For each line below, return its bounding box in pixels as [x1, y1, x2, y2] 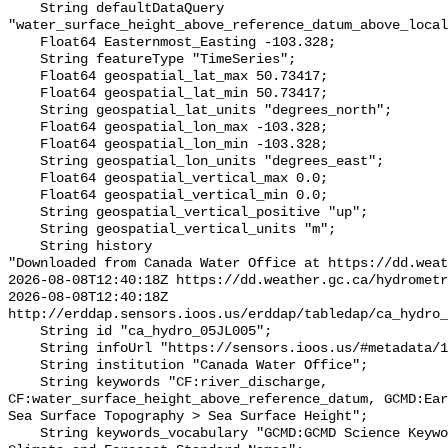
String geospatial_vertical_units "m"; [8, 222, 40, 238]
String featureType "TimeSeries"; [8, 52, 40, 68]
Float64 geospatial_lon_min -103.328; [8, 137, 40, 153]
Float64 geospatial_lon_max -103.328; [8, 120, 40, 136]
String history [8, 239, 40, 255]
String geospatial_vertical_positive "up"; [8, 205, 40, 221]
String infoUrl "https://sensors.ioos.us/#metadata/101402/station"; [8, 341, 40, 357]
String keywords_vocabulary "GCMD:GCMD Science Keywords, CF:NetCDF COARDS [8, 426, 40, 442]
